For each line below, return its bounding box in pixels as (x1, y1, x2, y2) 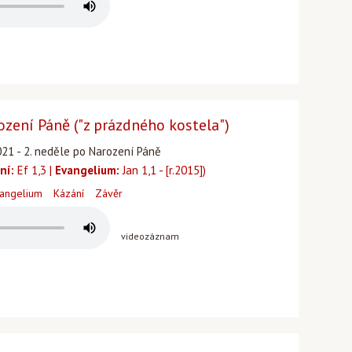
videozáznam (121, 230, 179, 242)
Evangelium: (55, 163, 119, 178)
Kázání (53, 186, 84, 200)
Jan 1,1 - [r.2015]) (119, 163, 206, 178)
